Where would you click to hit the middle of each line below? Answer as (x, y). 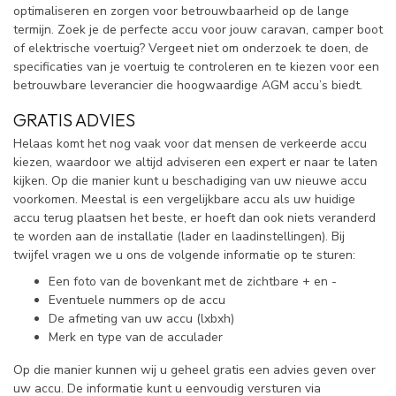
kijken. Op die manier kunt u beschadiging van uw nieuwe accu (190, 181)
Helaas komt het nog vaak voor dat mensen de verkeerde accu (190, 144)
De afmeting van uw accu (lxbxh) (141, 318)
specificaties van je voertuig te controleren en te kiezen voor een (196, 67)
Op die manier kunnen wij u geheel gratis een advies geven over (194, 370)
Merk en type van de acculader (136, 337)
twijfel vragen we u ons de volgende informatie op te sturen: (184, 255)
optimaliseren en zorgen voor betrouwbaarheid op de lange (181, 11)
